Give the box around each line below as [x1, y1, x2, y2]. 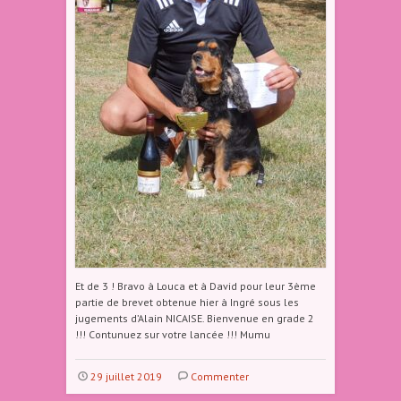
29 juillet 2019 [90, 370, 162, 383]
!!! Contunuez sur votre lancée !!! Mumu [75, 328, 270, 341]
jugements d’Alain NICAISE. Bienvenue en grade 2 [75, 311, 314, 325]
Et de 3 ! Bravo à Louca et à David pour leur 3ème [75, 279, 316, 293]
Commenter [190, 370, 249, 383]
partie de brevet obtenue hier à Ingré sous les [75, 295, 299, 309]
